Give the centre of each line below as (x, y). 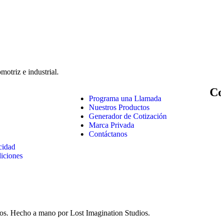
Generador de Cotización (128, 116)
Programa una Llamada (125, 98)
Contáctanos (108, 134)
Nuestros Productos (119, 107)
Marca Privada (111, 125)
